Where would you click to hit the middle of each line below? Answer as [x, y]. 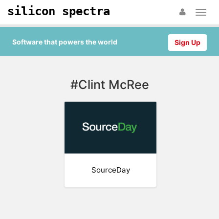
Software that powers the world [65, 42]
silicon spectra [59, 11]
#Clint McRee [109, 85]
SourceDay [110, 170]
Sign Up [187, 42]
